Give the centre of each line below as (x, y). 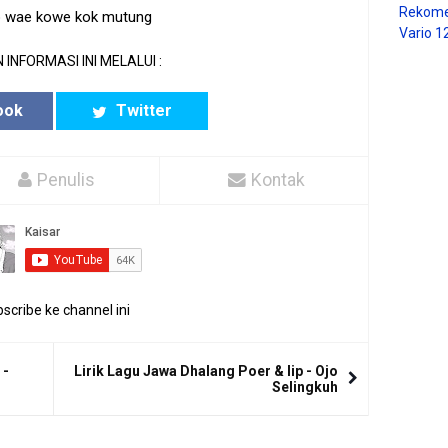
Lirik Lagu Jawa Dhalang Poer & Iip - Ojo (206, 371)
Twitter (141, 110)
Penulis (66, 180)
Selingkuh (305, 387)
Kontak (277, 180)
